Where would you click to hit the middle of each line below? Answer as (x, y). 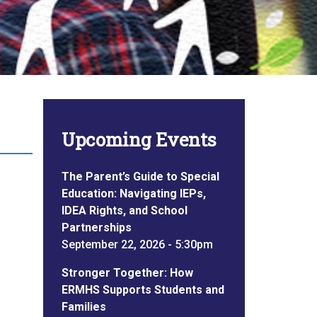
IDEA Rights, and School (124, 210)
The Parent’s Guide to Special (140, 176)
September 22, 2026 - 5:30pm (137, 244)
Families (83, 306)
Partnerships (96, 227)
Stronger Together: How (127, 272)
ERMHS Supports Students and (143, 289)
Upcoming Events (139, 140)
